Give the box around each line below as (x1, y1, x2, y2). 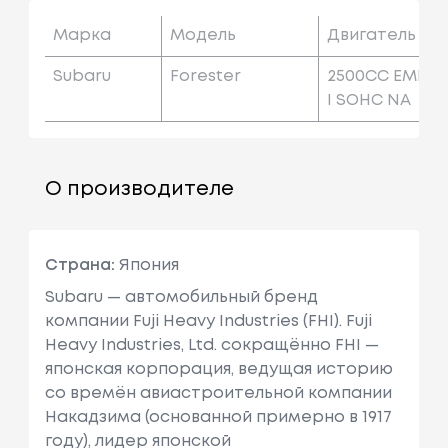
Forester (169, 68, 241, 84)
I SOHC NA (326, 92, 411, 108)
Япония (114, 257, 179, 273)
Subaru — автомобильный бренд (44, 289, 318, 305)
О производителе (44, 179, 234, 199)
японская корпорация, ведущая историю (44, 361, 393, 377)
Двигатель (326, 27, 416, 43)
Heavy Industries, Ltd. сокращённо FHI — (44, 337, 379, 353)
